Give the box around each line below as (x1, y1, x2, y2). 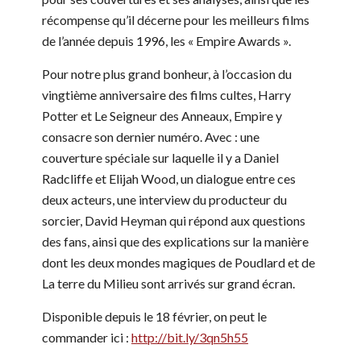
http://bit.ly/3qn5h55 (131, 329, 248, 345)
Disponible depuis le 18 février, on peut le (42, 308, 267, 324)
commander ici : (42, 329, 131, 345)
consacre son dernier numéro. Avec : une (42, 128, 259, 144)
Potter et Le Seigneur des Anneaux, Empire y (42, 107, 282, 123)
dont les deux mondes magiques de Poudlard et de (42, 254, 315, 270)
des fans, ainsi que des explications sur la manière (42, 233, 309, 249)
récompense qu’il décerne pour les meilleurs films (42, 11, 309, 27)
